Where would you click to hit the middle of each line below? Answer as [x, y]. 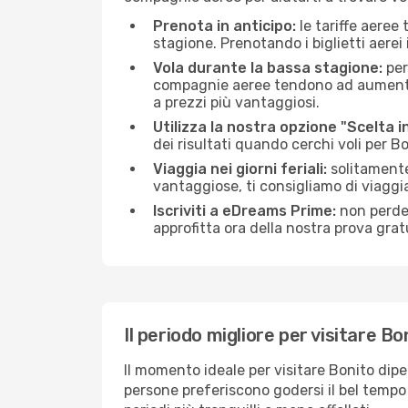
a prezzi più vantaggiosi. [236, 102]
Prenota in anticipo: [224, 26]
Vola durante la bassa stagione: [268, 68]
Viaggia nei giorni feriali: [240, 169]
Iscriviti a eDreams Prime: [245, 211]
